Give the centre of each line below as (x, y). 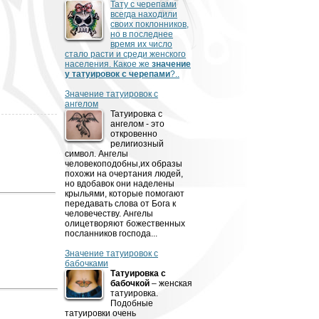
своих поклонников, (150, 24)
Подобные (132, 303)
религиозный (137, 144)
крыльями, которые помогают (125, 194)
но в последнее (142, 34)
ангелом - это (137, 124)
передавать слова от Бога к (120, 204)
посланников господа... (111, 234)
